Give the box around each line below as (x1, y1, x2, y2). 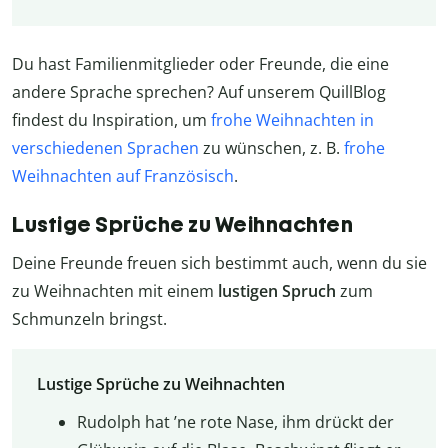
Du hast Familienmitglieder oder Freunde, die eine (12, 53, 389, 76)
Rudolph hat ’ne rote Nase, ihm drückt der (76, 410, 394, 433)
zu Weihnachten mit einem (12, 280, 218, 303)
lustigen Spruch (218, 280, 336, 303)
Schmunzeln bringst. (12, 308, 167, 331)
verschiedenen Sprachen (12, 137, 199, 160)
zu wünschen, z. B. (199, 137, 344, 160)
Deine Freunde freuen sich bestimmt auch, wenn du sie (12, 252, 427, 275)
